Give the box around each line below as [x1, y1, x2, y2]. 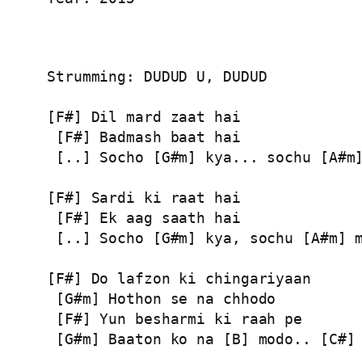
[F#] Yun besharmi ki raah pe [47, 309, 303, 327]
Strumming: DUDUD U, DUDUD [47, 67, 267, 85]
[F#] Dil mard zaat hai [47, 107, 241, 125]
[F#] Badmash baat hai [47, 128, 241, 145]
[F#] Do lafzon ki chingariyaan [47, 269, 311, 287]
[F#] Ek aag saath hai [47, 208, 241, 226]
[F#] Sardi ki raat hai [47, 188, 241, 206]
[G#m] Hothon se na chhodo [47, 289, 276, 307]
